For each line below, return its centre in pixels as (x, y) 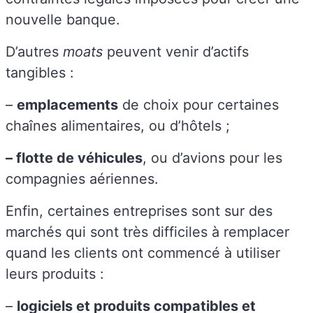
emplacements (67, 104)
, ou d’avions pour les (212, 158)
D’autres (34, 51)
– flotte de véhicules (74, 158)
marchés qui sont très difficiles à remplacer (147, 232)
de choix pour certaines (198, 104)
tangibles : (40, 72)
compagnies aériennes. (82, 179)
